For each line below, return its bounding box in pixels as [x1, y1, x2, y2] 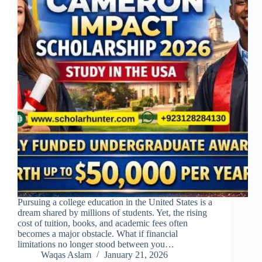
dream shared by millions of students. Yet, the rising [18, 208, 207, 218]
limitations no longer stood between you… [18, 239, 174, 250]
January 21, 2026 [104, 250, 168, 260]
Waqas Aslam [41, 250, 91, 260]
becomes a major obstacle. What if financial [18, 229, 178, 239]
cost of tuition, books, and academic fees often [18, 218, 188, 229]
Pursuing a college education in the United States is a [18, 197, 212, 208]
